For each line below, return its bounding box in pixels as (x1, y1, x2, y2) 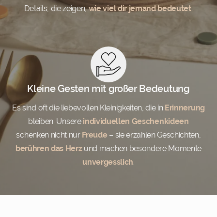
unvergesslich (82, 157, 134, 167)
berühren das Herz (15, 143, 82, 153)
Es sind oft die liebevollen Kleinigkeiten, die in (12, 103, 165, 112)
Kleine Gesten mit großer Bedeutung (27, 82, 190, 94)
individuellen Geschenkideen (83, 116, 189, 126)
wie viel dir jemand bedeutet (88, 3, 191, 13)
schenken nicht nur (16, 130, 82, 139)
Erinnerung (165, 103, 205, 112)
